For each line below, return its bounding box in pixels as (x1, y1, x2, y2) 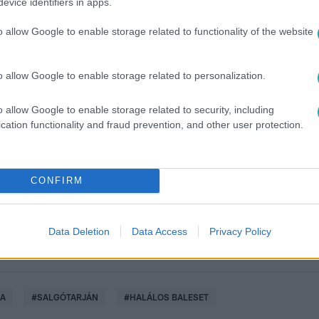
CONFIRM (30, 175, 83, 186)
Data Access (131, 225, 187, 237)
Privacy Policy (209, 225, 271, 237)
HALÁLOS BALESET (130, 293, 209, 302)
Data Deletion (48, 225, 110, 237)
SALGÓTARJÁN (37, 293, 98, 302)
